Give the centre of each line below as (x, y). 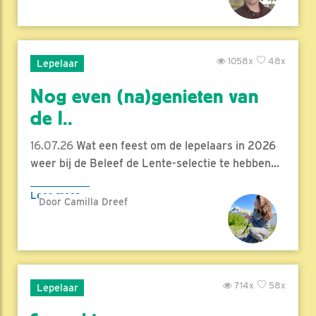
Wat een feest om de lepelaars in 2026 (175, 146)
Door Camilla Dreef (83, 202)
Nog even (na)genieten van (145, 97)
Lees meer (55, 195)
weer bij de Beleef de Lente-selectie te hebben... (155, 164)
